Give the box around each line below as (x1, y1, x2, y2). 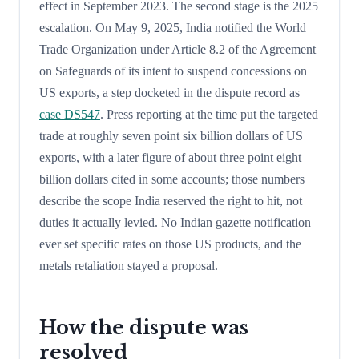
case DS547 (39, 107, 100, 121)
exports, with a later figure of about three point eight (39, 150, 301, 164)
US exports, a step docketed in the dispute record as (39, 85, 300, 99)
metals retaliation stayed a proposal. (39, 258, 218, 272)
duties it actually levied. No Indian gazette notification (39, 215, 311, 229)
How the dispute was (39, 315, 248, 339)
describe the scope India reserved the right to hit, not (39, 193, 302, 208)
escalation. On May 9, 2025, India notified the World (39, 20, 306, 34)
